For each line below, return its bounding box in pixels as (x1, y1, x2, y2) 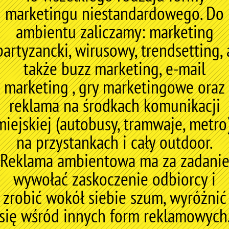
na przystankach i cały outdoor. (16, 130, 213, 154)
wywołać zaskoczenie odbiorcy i (13, 167, 216, 191)
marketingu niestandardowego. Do (5, 1, 224, 25)
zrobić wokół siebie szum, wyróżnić (3, 185, 226, 209)
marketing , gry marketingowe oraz (4, 75, 225, 99)
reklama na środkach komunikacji (9, 93, 220, 117)
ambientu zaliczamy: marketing (15, 19, 214, 43)
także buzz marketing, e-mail (24, 56, 205, 80)
